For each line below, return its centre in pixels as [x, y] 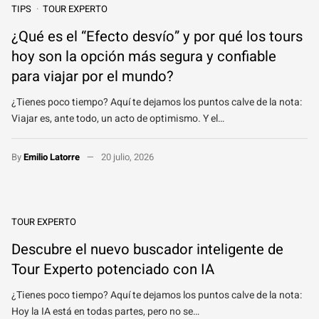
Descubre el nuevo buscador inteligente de [147, 250]
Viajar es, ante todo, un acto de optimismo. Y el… [118, 118]
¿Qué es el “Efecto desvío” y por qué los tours [157, 37]
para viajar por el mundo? [93, 77]
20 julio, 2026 [127, 157]
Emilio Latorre [52, 157]
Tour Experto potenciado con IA [113, 270]
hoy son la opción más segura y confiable [144, 57]
